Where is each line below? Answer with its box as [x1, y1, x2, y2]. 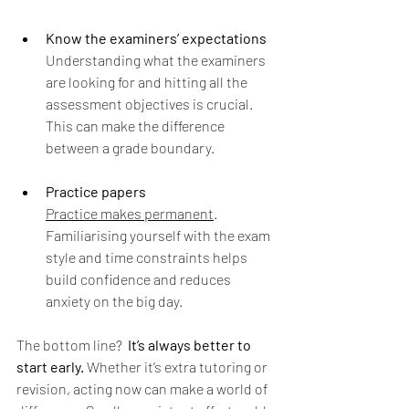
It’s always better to [128, 335, 254, 353]
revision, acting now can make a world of [16, 379, 270, 397]
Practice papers [46, 182, 149, 200]
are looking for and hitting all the [46, 72, 250, 90]
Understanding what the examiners [46, 50, 268, 68]
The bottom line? [16, 335, 125, 353]
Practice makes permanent [46, 204, 214, 222]
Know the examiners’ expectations [46, 28, 267, 47]
